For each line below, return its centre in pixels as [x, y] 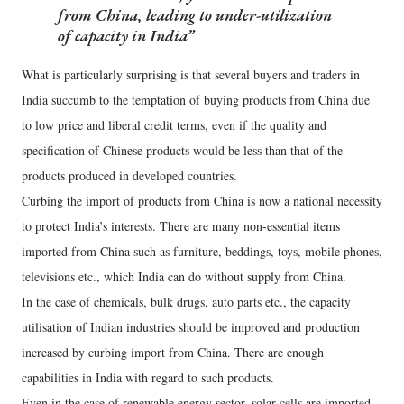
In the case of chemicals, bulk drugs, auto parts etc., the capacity [186, 302]
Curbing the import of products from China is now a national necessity [202, 201]
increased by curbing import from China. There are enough [173, 353]
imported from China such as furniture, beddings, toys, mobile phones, [202, 252]
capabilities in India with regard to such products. [148, 378]
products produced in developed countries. [129, 176]
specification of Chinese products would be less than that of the [182, 151]
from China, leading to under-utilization [195, 15]
